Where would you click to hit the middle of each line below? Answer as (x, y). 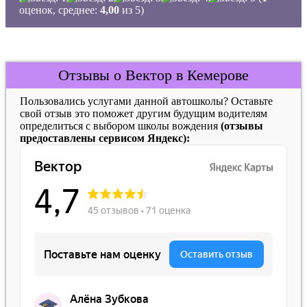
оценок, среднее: (60, 10)
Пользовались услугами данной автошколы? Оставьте (146, 101)
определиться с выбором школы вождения (120, 126)
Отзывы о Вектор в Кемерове (153, 75)
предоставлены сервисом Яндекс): (105, 138)
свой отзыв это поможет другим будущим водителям (144, 113)
